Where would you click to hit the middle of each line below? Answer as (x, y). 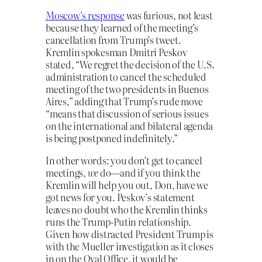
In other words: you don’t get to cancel (124, 160)
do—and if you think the (149, 172)
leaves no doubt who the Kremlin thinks (127, 209)
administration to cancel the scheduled (126, 77)
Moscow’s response (85, 15)
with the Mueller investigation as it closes (130, 246)
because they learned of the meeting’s (122, 28)
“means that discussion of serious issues (127, 114)
